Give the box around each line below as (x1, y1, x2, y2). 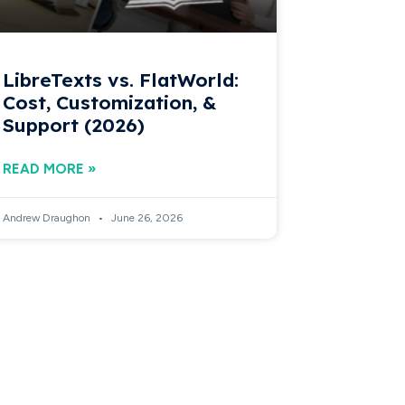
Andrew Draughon (2, 211, 93, 224)
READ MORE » (2, 160, 96, 177)
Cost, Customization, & (2, 89, 217, 114)
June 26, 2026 (108, 211, 183, 224)
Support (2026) (2, 112, 145, 137)
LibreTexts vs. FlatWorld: (2, 67, 239, 91)
